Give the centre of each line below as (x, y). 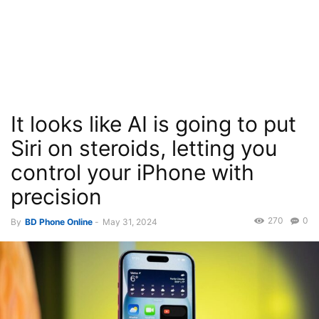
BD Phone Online (59, 222)
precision (56, 197)
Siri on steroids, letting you (144, 148)
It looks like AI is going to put (153, 124)
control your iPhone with (132, 172)
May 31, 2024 (130, 222)
